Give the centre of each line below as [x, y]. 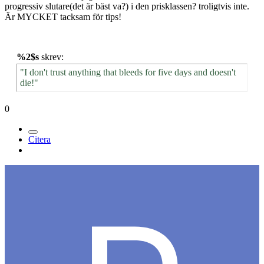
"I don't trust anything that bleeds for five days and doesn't [128, 72]
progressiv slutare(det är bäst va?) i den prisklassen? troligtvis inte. [127, 6]
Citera [39, 140]
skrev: [51, 57]
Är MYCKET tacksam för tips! [63, 17]
